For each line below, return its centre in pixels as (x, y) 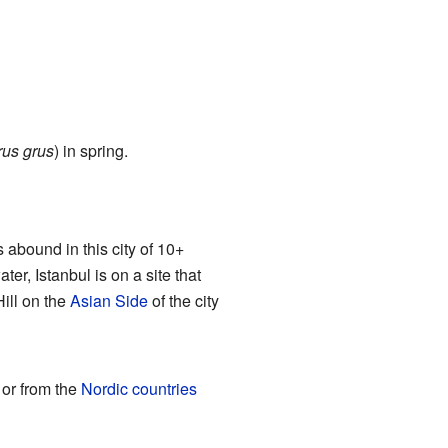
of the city (183, 300)
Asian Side (108, 300)
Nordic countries (139, 388)
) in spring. (91, 150)
